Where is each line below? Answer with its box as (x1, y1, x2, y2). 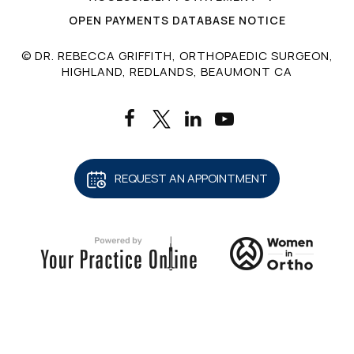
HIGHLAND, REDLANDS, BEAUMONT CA (62, 63, 292, 81)
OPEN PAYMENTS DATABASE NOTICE (68, 13, 286, 28)
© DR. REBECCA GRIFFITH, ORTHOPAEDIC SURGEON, (21, 47, 333, 65)
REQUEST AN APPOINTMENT (115, 170, 268, 187)
